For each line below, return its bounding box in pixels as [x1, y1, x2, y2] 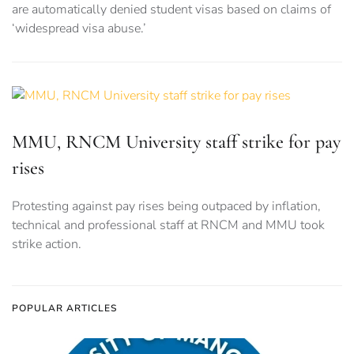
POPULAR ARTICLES [12, 302, 117, 315]
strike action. [12, 235, 81, 254]
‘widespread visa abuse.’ [12, 20, 146, 38]
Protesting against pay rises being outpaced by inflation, [12, 198, 321, 216]
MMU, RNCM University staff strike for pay [12, 130, 341, 154]
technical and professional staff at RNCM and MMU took [12, 217, 325, 235]
